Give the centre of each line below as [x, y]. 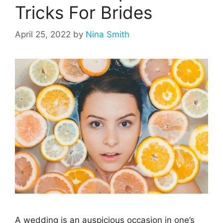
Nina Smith [108, 35]
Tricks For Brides [84, 12]
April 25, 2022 [43, 35]
